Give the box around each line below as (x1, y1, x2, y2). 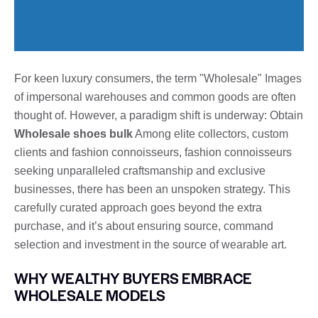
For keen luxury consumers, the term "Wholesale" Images (14, 72, 302, 84)
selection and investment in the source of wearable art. (14, 238, 287, 251)
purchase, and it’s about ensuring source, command (14, 219, 273, 232)
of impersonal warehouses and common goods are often (14, 90, 296, 103)
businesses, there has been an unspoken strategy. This (14, 182, 290, 195)
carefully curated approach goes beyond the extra (14, 201, 262, 214)
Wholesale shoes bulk (14, 127, 133, 140)
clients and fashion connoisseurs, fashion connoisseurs (14, 146, 292, 158)
